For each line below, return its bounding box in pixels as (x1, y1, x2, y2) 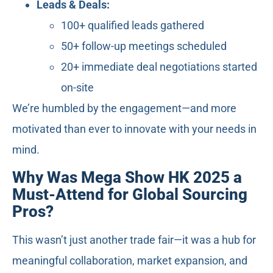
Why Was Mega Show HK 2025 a (12, 168, 242, 187)
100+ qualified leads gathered (61, 19, 204, 32)
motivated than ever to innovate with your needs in (12, 122, 257, 136)
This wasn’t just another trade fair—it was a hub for (12, 233, 256, 247)
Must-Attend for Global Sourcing (12, 185, 247, 204)
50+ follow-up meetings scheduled (61, 40, 227, 53)
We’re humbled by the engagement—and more (12, 102, 236, 115)
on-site (61, 81, 94, 94)
